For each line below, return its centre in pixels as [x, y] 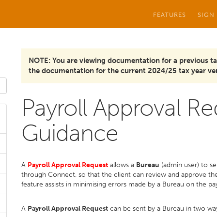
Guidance [70, 133]
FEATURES [170, 15]
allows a [123, 165]
